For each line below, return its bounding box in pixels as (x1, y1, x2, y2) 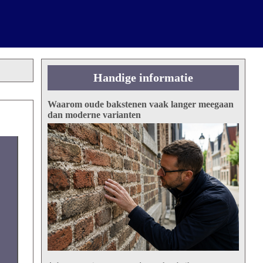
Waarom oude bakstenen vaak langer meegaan (47, 99, 234, 109)
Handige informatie (93, 71, 193, 84)
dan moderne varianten (47, 110, 141, 120)
